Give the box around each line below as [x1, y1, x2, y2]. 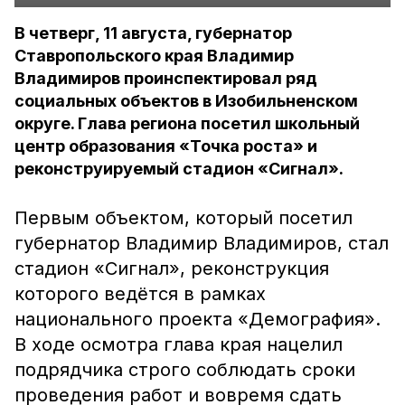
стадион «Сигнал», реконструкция [14, 258, 329, 279]
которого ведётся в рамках [14, 283, 266, 305]
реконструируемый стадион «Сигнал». [14, 159, 344, 178]
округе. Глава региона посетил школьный [14, 114, 360, 133]
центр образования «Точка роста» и [14, 137, 317, 155]
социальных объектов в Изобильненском [14, 91, 358, 110]
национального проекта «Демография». [14, 308, 381, 330]
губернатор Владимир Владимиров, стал [14, 232, 389, 254]
